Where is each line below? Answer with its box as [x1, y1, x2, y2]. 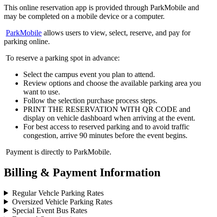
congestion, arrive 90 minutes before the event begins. [23, 131, 187, 140]
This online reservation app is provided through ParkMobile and [4, 3, 199, 12]
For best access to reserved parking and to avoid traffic [23, 123, 189, 131]
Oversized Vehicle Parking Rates [12, 197, 112, 206]
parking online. [4, 37, 52, 46]
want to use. [23, 88, 60, 96]
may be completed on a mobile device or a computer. [4, 12, 165, 21]
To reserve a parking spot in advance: [4, 54, 120, 62]
